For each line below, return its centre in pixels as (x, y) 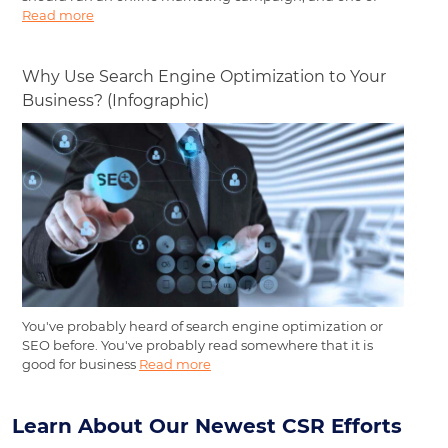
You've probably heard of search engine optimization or (202, 326)
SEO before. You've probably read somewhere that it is (197, 345)
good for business (80, 364)
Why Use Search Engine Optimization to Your (204, 77)
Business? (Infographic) (115, 101)
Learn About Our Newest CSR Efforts (207, 426)
